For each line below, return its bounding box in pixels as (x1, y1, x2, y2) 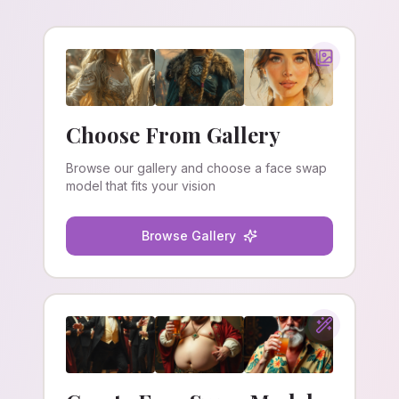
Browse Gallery (142, 228, 236, 243)
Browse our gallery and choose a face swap (66, 160, 327, 175)
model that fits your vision (66, 178, 216, 193)
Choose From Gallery (66, 120, 281, 149)
